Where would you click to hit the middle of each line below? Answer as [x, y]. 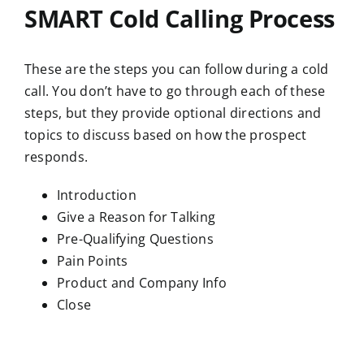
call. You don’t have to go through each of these [175, 91]
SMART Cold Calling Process [180, 19]
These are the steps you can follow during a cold [177, 69]
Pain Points [93, 261]
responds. [56, 157]
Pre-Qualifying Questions [135, 239]
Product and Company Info [142, 283]
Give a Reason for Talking [136, 217]
